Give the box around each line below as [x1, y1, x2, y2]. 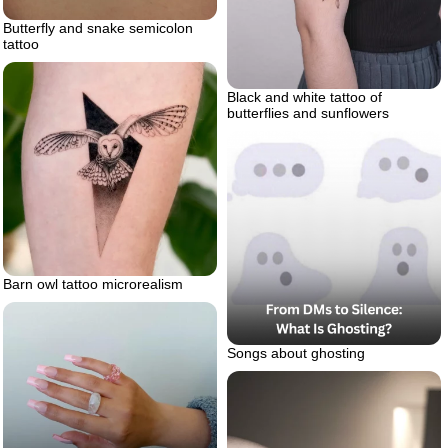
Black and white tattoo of [227, 89, 382, 106]
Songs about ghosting [227, 345, 365, 362]
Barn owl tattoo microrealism [3, 275, 183, 292]
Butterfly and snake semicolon [3, 19, 193, 36]
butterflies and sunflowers [227, 105, 389, 122]
